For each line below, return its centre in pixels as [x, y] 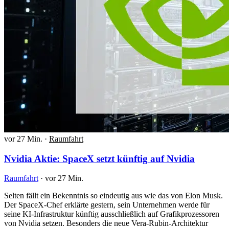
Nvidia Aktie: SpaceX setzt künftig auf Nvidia [99, 158]
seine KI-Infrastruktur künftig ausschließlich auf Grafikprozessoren [112, 214]
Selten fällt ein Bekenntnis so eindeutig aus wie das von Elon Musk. [113, 196]
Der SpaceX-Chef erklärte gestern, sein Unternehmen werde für [107, 205]
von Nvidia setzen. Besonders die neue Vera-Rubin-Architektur [106, 223]
